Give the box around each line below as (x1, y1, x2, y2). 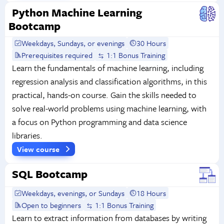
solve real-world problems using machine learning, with (11, 101, 206, 114)
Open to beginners (21, 199, 81, 210)
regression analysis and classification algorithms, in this (11, 74, 207, 87)
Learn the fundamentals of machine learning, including (11, 61, 203, 74)
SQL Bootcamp (11, 165, 87, 181)
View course (16, 143, 61, 154)
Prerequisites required (21, 49, 93, 60)
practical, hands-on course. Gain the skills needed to (11, 88, 196, 101)
